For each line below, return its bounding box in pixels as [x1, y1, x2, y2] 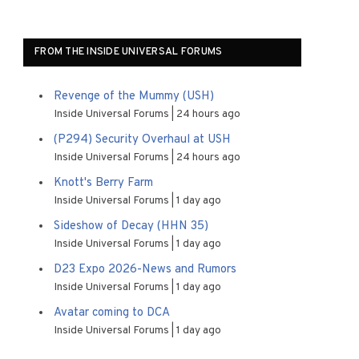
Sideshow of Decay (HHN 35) [54, 219, 208, 234]
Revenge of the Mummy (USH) [54, 89, 214, 104]
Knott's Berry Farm [54, 175, 153, 191]
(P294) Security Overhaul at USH [54, 132, 231, 147]
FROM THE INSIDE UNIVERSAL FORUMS [34, 46, 223, 58]
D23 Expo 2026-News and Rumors [54, 262, 236, 277]
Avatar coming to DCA [54, 305, 170, 321]
